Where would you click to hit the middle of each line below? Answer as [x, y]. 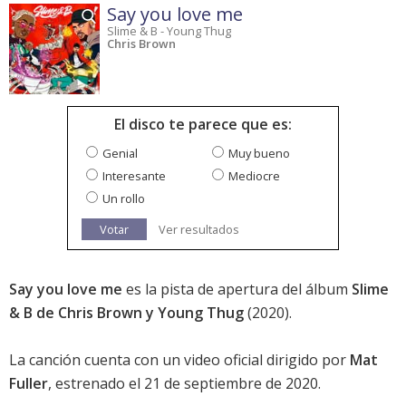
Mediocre [254, 176]
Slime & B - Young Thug [169, 31]
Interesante [134, 176]
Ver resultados [199, 230]
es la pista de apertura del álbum [237, 290]
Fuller [29, 384]
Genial [120, 154]
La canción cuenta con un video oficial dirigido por [179, 360]
